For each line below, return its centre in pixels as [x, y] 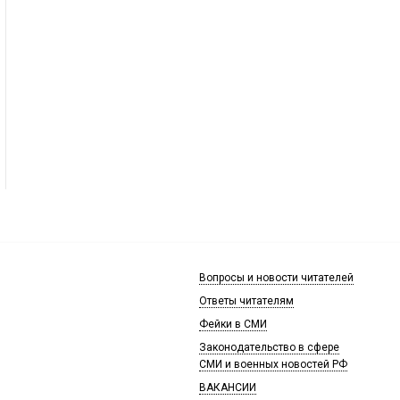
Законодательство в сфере [269, 347]
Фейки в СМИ [233, 324]
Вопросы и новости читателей [276, 277]
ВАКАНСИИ [228, 387]
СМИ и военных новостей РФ [273, 364]
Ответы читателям [246, 300]
